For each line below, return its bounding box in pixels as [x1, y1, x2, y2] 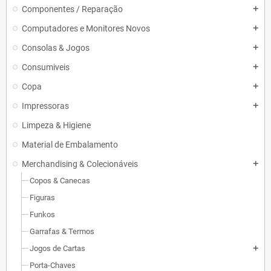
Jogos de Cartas [30, 244, 85, 253]
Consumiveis [22, 62, 70, 72]
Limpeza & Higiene [22, 120, 91, 130]
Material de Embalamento [22, 140, 118, 149]
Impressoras [22, 101, 69, 111]
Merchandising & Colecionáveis [22, 159, 138, 169]
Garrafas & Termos [30, 227, 94, 236]
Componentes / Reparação [22, 4, 123, 14]
